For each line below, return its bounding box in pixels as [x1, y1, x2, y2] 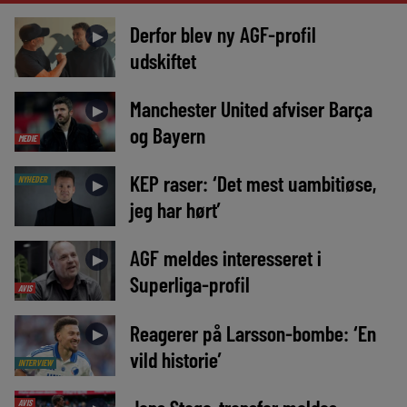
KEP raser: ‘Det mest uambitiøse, [129, 170, 376, 197]
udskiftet [129, 47, 196, 74]
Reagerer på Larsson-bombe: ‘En [129, 319, 376, 346]
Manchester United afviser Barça [129, 95, 372, 123]
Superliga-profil [129, 271, 250, 298]
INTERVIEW [17, 356, 53, 368]
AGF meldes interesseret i [129, 244, 322, 272]
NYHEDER [17, 174, 47, 185]
